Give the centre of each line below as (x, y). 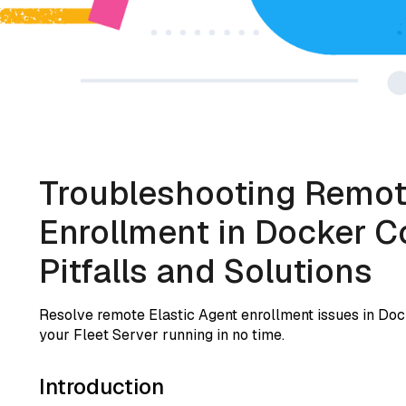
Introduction (101, 386)
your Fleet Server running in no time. (161, 334)
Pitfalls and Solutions (205, 271)
